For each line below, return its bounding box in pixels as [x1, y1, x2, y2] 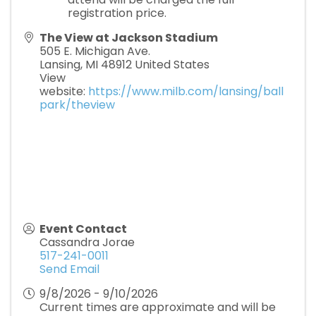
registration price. [68, 5, 166, 21]
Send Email [39, 261, 99, 277]
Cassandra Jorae [39, 234, 135, 250]
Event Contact [39, 221, 127, 237]
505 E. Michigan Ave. [39, 43, 150, 59]
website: [39, 83, 88, 99]
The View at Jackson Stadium [39, 30, 218, 46]
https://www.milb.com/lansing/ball [88, 83, 284, 99]
